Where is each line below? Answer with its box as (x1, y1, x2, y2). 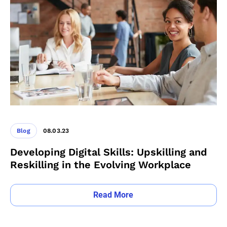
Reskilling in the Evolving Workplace (10, 159, 191, 171)
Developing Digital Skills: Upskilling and (10, 146, 207, 159)
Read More (93, 190, 134, 200)
